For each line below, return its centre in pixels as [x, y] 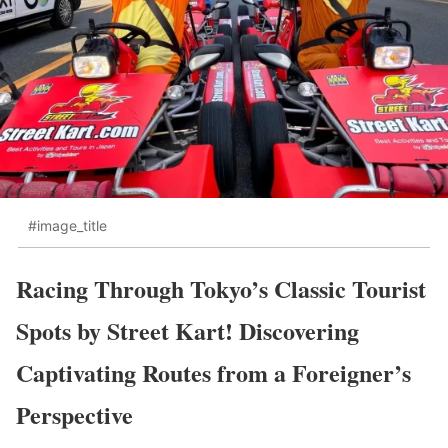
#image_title [67, 226]
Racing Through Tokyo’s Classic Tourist [221, 288]
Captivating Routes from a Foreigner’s [213, 372]
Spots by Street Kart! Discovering [187, 330]
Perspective [74, 414]
